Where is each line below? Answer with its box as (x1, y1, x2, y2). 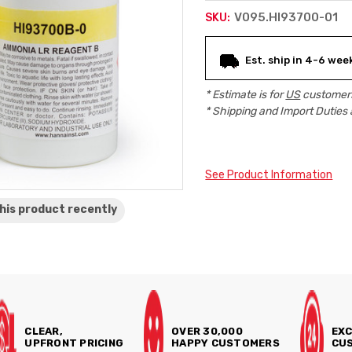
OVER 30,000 (171, 325, 243, 337)
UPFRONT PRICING (24, 337, 124, 349)
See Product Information (205, 168, 333, 181)
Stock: (205, 63, 254, 80)
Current (205, 39, 262, 57)
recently (68, 203, 118, 216)
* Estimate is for (205, 88, 286, 101)
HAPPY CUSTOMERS (171, 337, 280, 349)
